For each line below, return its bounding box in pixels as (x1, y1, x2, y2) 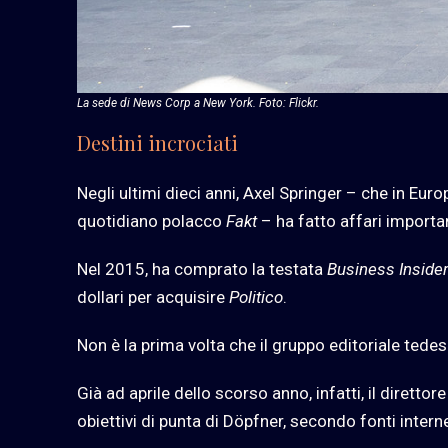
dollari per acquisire (77, 286, 229, 307)
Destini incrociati (77, 128, 238, 156)
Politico (229, 286, 283, 307)
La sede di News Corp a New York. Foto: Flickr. (77, 95, 319, 110)
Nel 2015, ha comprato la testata (77, 258, 327, 279)
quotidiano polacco (77, 210, 226, 231)
